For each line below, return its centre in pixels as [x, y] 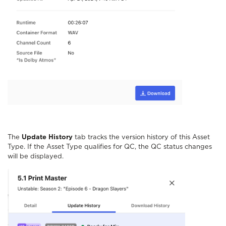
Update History [48, 137]
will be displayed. [36, 156]
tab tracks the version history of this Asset [142, 137]
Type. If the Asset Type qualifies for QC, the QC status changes [110, 147]
